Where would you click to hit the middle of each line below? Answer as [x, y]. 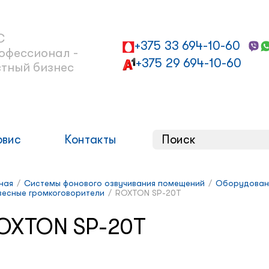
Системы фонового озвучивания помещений [114, 183]
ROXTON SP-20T [148, 193]
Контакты [90, 140]
